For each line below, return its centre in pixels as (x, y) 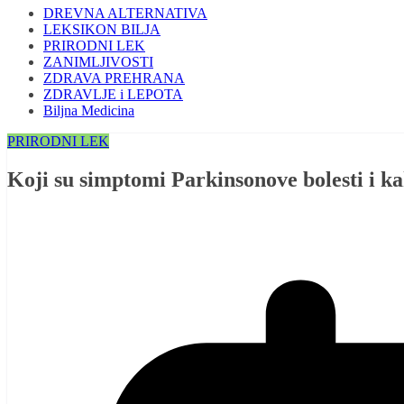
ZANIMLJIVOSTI (98, 62)
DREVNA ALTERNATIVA (125, 14)
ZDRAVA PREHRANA (114, 78)
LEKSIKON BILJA (102, 30)
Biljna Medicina (89, 111)
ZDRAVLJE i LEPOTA (113, 95)
